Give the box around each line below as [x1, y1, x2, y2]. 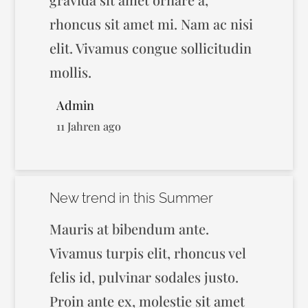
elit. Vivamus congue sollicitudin [49, 38, 252, 57]
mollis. [49, 63, 92, 81]
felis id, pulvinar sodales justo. [49, 267, 239, 286]
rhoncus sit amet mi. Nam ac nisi [49, 14, 254, 33]
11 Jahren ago [56, 118, 122, 133]
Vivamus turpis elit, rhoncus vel [49, 243, 247, 262]
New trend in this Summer [49, 190, 214, 206]
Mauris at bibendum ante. [49, 219, 210, 238]
